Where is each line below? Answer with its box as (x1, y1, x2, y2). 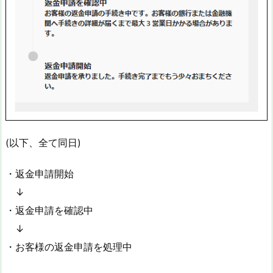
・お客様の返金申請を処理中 (5, 240, 132, 253)
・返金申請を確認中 (5, 204, 93, 216)
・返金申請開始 (5, 167, 74, 180)
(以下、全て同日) (5, 136, 81, 149)
